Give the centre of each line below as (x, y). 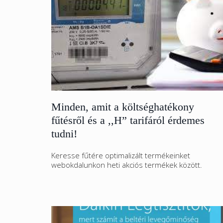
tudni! (64, 134)
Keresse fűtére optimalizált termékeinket (121, 155)
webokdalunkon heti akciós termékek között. (127, 165)
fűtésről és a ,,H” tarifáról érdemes (128, 120)
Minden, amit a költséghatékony (123, 107)
